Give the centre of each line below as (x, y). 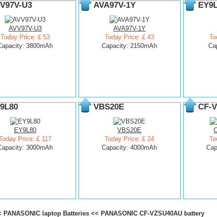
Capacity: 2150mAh (130, 46)
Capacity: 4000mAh (130, 147)
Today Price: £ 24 (130, 139)
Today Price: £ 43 (130, 37)
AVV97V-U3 (25, 28)
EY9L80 (25, 130)
